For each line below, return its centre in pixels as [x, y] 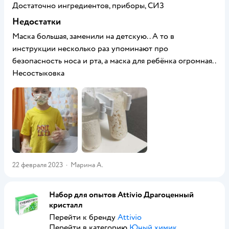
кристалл [66, 205]
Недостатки [37, 22]
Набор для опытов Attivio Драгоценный [121, 195]
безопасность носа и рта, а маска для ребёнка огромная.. [114, 61]
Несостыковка [38, 73]
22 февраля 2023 [38, 165]
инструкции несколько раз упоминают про [90, 49]
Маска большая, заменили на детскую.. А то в [93, 36]
